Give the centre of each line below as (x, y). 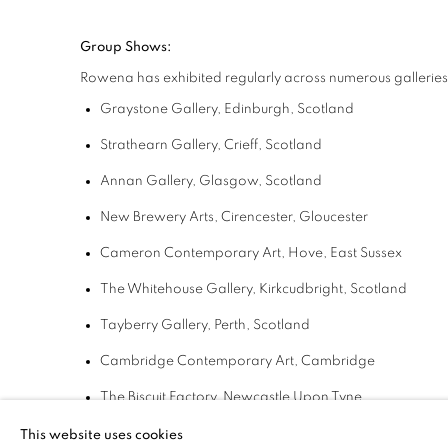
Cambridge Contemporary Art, (200, 361)
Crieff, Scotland (273, 145)
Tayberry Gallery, (157, 325)
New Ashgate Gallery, (171, 433)
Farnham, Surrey (295, 433)
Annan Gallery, (149, 181)
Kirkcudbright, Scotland (333, 289)
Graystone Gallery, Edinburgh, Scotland (227, 109)
